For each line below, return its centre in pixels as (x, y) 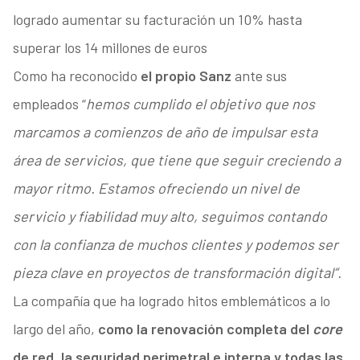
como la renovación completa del (205, 329)
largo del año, (55, 329)
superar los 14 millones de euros (110, 48)
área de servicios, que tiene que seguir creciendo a (176, 160)
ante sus (259, 76)
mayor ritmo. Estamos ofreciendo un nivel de (156, 188)
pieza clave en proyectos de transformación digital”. (177, 273)
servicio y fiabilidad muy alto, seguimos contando (170, 217)
